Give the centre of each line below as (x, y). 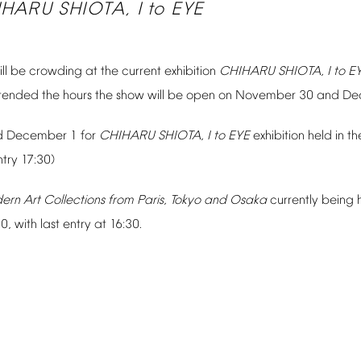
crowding (56, 72)
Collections (74, 201)
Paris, (152, 201)
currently (294, 201)
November (266, 96)
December (37, 136)
